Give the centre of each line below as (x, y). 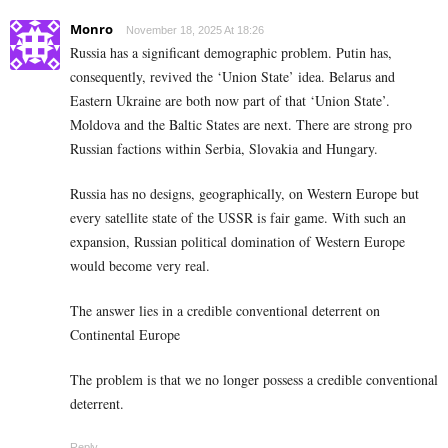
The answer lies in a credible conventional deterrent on (225, 311)
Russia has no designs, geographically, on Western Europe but (244, 194)
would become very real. (140, 266)
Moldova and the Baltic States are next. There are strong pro (241, 125)
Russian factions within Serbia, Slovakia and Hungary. (224, 149)
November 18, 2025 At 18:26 (195, 30)
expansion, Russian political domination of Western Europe (237, 242)
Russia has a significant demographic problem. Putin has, (231, 53)
